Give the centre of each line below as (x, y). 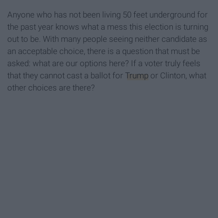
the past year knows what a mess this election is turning (108, 27)
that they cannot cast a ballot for (66, 76)
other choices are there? (51, 88)
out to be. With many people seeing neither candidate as (107, 39)
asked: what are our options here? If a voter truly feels (104, 64)
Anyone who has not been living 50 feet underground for (108, 15)
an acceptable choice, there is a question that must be (104, 51)
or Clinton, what (177, 76)
